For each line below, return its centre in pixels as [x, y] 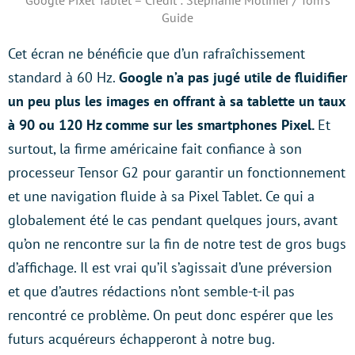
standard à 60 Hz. [63, 78]
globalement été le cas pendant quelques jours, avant [173, 220]
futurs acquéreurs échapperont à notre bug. [141, 339]
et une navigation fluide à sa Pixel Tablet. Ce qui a [161, 197]
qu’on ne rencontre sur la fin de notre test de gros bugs [177, 244]
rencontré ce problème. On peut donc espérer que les [171, 315]
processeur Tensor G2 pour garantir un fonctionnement [177, 173]
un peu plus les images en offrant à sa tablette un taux [176, 101]
